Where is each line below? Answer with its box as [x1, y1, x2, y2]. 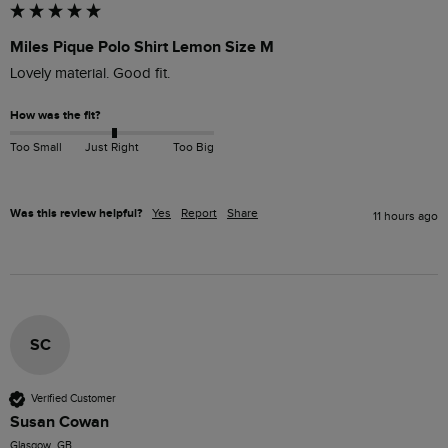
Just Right [84, 139, 139, 154]
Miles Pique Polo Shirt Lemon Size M [10, 36, 274, 57]
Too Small [10, 139, 62, 154]
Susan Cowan [10, 411, 109, 432]
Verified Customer [31, 392, 116, 406]
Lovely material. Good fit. [10, 64, 174, 82]
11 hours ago [373, 208, 438, 223]
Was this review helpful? [10, 205, 142, 221]
